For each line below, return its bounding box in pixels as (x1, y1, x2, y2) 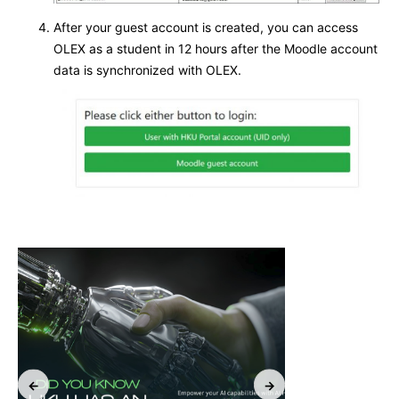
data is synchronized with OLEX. (53, 61, 241, 77)
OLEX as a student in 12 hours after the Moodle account (53, 40, 378, 56)
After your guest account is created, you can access (53, 19, 358, 35)
